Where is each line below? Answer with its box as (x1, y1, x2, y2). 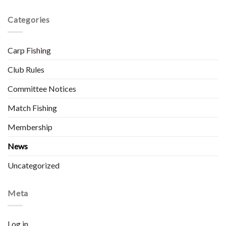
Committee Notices (8, 84, 76, 94)
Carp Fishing (8, 45, 51, 55)
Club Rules (8, 65, 44, 75)
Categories (8, 15, 50, 25)
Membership (8, 122, 52, 132)
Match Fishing (8, 103, 57, 113)
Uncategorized (8, 160, 60, 171)
